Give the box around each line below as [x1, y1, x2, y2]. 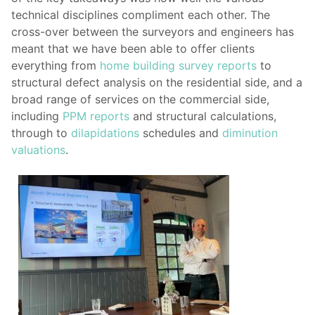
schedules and [139, 126, 222, 141]
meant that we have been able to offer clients [11, 41, 255, 56]
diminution [222, 126, 278, 141]
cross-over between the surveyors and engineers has [11, 25, 294, 39]
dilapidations [71, 126, 139, 141]
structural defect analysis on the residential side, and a [11, 75, 302, 90]
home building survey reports [100, 58, 257, 73]
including [11, 109, 63, 124]
